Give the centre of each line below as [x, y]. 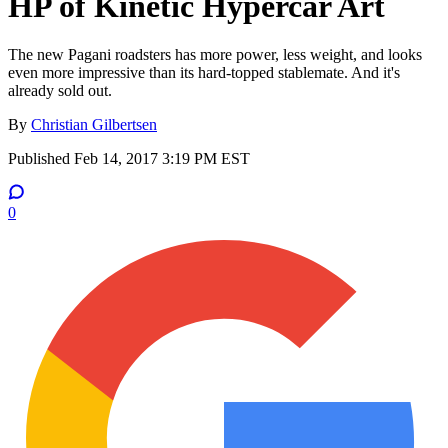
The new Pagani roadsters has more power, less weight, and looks [215, 55]
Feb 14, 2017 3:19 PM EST [162, 159]
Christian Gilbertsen [94, 125]
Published [41, 159]
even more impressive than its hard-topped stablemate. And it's [204, 73]
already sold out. [60, 91]
